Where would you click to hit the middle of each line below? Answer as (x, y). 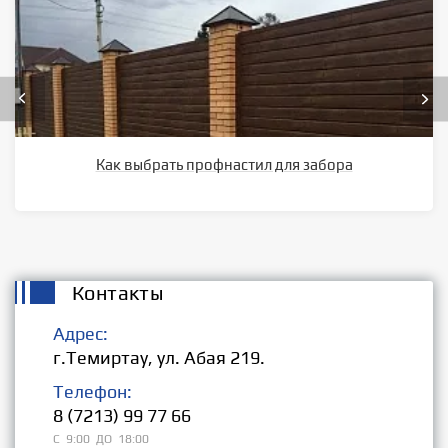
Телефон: (92, 391)
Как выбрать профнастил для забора (224, 164)
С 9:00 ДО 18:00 (101, 438)
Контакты (118, 292)
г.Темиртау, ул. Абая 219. (159, 357)
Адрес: (80, 333)
